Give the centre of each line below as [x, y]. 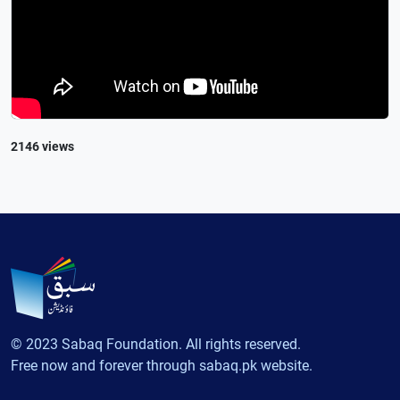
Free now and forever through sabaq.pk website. [162, 366]
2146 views [42, 146]
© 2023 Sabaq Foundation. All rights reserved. [156, 344]
